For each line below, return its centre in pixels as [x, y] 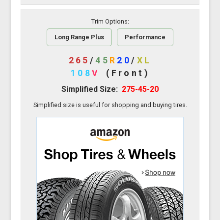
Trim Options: [110, 22]
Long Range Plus [79, 37]
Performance [145, 37]
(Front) [128, 73]
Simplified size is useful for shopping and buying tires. [110, 105]
